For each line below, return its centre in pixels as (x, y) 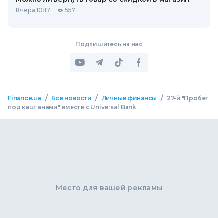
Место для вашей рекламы (109, 188)
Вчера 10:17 (33, 10)
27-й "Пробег (188, 98)
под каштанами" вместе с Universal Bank (72, 107)
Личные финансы (129, 98)
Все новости (71, 98)
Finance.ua (25, 98)
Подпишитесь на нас (109, 44)
